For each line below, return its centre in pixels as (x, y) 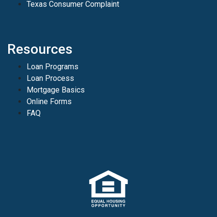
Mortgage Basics (56, 90)
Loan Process (50, 78)
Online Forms (49, 101)
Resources (40, 49)
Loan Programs (53, 66)
